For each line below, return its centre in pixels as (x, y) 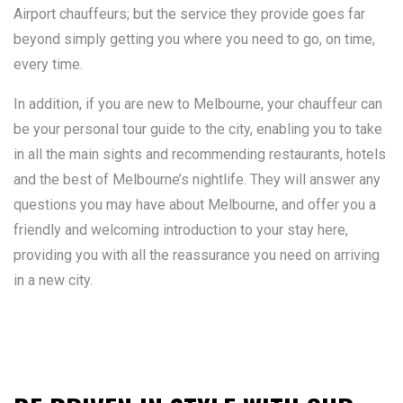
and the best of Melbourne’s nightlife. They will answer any (197, 179)
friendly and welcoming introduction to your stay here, (181, 230)
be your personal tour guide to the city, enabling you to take (198, 129)
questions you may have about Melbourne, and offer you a (195, 205)
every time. (48, 64)
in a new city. (53, 280)
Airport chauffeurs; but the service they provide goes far (189, 14)
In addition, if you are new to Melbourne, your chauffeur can (198, 104)
